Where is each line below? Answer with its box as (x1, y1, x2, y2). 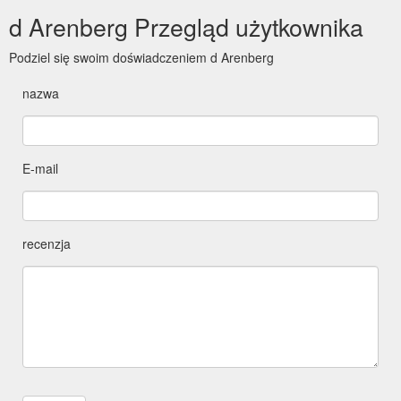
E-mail (22, 158, 58, 177)
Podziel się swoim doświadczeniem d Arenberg (9, 47, 274, 66)
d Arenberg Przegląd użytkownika (9, 8, 363, 44)
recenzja (22, 234, 71, 252)
